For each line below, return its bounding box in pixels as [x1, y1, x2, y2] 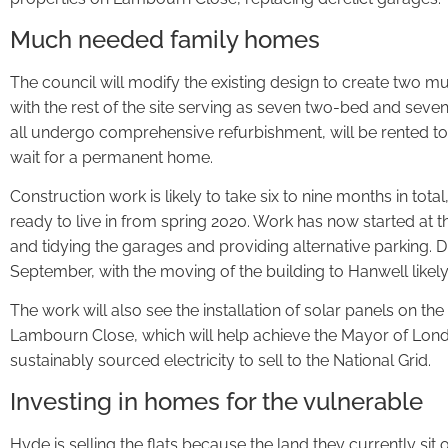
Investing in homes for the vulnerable [10, 386, 423, 416]
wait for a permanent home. [10, 147, 213, 167]
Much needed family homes [10, 24, 320, 54]
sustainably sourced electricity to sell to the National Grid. [10, 351, 431, 371]
